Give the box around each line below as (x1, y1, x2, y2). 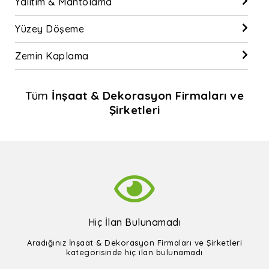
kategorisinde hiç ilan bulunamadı (66, 247, 203, 257)
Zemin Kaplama (15, 50, 89, 62)
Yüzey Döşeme (15, 23, 84, 35)
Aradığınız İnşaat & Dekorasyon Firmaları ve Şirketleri (27, 238, 242, 247)
